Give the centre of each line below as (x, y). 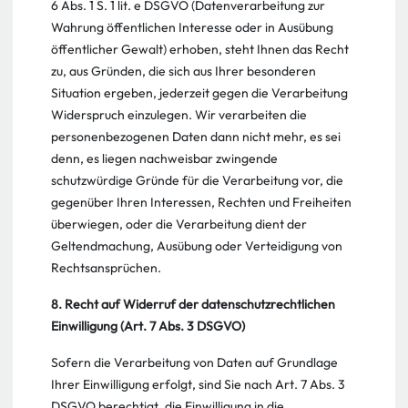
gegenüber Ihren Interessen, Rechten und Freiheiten (201, 202)
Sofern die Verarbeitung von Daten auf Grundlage (194, 362)
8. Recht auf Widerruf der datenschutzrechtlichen (193, 304)
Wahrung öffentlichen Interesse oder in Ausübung (192, 27)
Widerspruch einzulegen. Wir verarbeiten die (179, 115)
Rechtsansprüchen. (106, 268)
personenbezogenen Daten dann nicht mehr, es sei (196, 137)
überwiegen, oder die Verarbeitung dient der (179, 224)
